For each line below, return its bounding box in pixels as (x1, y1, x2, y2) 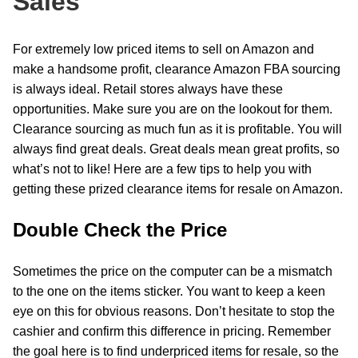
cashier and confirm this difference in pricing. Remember (13, 324, 331, 338)
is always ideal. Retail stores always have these (13, 82, 283, 97)
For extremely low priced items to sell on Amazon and (13, 42, 314, 57)
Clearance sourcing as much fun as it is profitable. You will (13, 122, 342, 137)
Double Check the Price (13, 218, 227, 241)
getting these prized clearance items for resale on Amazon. (13, 182, 343, 197)
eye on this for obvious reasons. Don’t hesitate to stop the (13, 304, 335, 318)
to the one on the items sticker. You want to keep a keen (13, 284, 325, 298)
